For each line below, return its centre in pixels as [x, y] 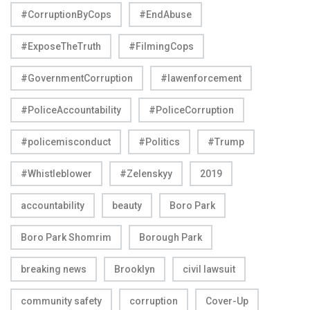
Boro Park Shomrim [66, 237]
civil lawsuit [209, 269]
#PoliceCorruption [191, 110]
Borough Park [171, 237]
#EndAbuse [165, 14]
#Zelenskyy [146, 173]
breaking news [54, 269]
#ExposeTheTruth [61, 46]
